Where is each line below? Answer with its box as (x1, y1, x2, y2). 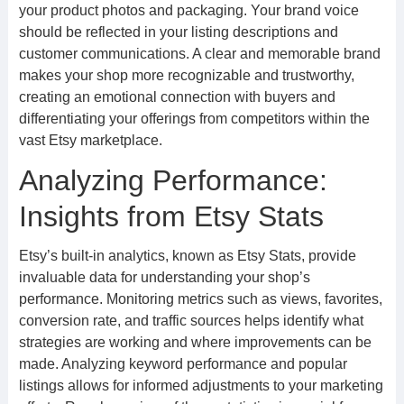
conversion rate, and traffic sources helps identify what (18, 313, 363, 328)
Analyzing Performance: (18, 164, 327, 197)
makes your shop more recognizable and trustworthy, (18, 68, 354, 83)
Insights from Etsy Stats (18, 200, 324, 233)
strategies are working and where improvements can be (18, 335, 372, 350)
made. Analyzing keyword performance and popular (18, 356, 347, 372)
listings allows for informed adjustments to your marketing (18, 378, 383, 393)
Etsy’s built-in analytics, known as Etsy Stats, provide (18, 248, 356, 263)
